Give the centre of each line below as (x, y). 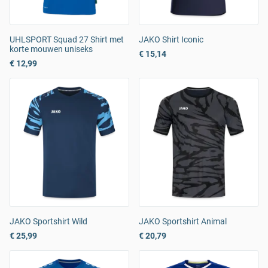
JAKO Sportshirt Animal (183, 222)
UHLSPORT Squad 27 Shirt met (67, 40)
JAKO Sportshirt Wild (48, 222)
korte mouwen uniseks (51, 49)
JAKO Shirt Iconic (171, 40)
